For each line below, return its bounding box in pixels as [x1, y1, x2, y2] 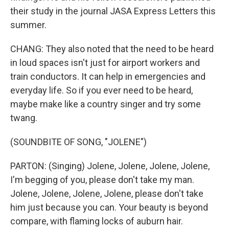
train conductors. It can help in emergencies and [10, 71, 205, 82]
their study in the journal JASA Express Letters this [10, 6, 216, 16]
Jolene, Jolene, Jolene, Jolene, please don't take [10, 188, 203, 199]
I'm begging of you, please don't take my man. [10, 174, 194, 185]
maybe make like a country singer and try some [10, 99, 201, 109]
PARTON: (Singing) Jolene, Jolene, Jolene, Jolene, [10, 161, 210, 171]
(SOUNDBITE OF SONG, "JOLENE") [10, 136, 147, 147]
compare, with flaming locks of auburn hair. [10, 216, 183, 226]
